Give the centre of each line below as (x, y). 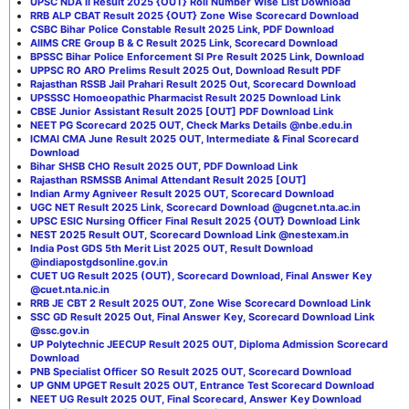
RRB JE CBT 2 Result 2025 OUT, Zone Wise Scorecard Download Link (200, 303)
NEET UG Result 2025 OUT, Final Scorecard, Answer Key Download (196, 399)
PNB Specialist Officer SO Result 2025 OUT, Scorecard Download (191, 371)
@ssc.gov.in (60, 330)
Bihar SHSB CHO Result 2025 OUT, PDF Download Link (164, 166)
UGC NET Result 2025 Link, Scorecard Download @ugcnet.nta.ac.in (195, 207)
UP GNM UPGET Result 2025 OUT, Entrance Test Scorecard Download (202, 385)
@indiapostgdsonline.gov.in (99, 262)
